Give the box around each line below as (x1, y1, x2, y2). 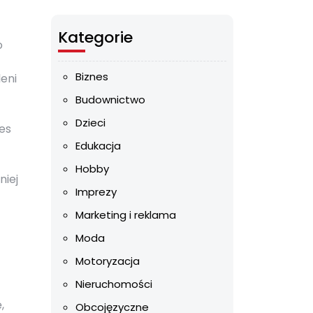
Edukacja (75, 138, 121, 153)
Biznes (75, 69, 108, 84)
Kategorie (58, 27, 133, 48)
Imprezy (75, 184, 117, 199)
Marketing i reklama (75, 208, 176, 222)
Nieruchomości (75, 277, 152, 291)
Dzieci (75, 115, 105, 130)
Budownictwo (75, 92, 145, 107)
